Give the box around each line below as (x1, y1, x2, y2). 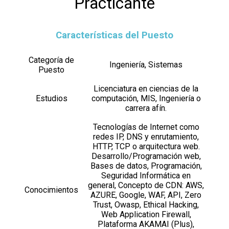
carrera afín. (125, 103, 167, 113)
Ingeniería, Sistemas (109, 60, 182, 70)
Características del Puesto (56, 29, 173, 41)
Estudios (35, 94, 67, 104)
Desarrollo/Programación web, (91, 151, 201, 162)
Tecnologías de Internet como (93, 122, 199, 132)
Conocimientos (25, 185, 78, 195)
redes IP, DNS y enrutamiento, (93, 132, 199, 142)
